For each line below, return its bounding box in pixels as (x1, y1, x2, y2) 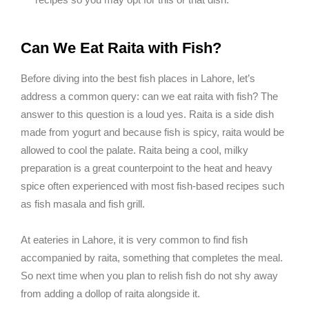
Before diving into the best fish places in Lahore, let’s (21, 72, 255, 85)
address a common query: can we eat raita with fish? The (21, 90, 278, 103)
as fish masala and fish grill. (21, 198, 145, 210)
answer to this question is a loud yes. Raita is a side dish (21, 108, 274, 121)
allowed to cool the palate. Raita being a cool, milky (21, 144, 248, 157)
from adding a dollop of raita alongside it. (21, 288, 200, 300)
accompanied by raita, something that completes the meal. (21, 252, 283, 264)
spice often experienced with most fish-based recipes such (21, 180, 284, 192)
